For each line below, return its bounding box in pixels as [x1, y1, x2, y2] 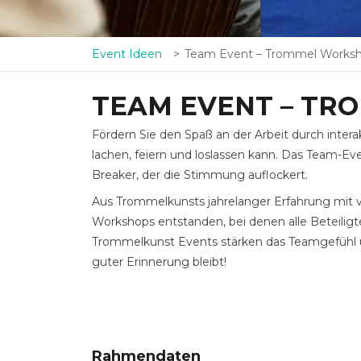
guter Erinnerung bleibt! [92, 255, 226, 269]
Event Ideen [92, 47, 162, 61]
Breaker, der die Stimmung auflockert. [92, 168, 308, 182]
